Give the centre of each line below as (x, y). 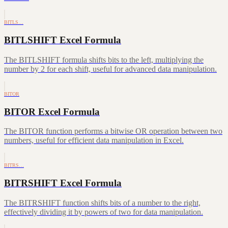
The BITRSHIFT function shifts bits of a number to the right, (102, 203)
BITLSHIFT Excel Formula (63, 40)
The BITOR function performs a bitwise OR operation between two (113, 131)
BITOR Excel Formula (52, 111)
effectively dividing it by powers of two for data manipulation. (104, 212)
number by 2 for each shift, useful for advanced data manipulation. (110, 69)
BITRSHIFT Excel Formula (63, 183)
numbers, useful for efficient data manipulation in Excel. (94, 140)
